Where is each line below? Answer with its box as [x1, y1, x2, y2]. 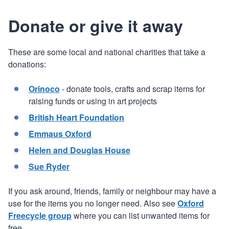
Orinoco [29, 82, 60, 95]
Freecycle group [8, 209, 72, 221]
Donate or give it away [8, 13, 183, 37]
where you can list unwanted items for [72, 209, 210, 221]
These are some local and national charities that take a [8, 45, 205, 58]
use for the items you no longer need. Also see [8, 197, 177, 209]
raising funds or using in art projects [29, 95, 157, 107]
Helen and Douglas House [29, 144, 130, 156]
